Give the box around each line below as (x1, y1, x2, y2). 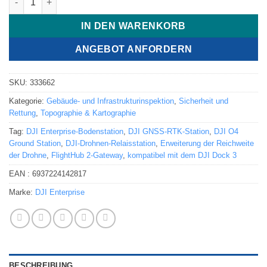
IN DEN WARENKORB (81, 20, 186, 31)
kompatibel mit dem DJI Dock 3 (128, 150, 237, 160)
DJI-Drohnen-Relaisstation (66, 138, 156, 148)
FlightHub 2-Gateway (51, 150, 123, 160)
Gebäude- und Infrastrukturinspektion (46, 96, 174, 105)
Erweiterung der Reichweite (160, 138, 254, 148)
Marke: (9, 187, 35, 197)
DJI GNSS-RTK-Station (128, 126, 209, 136)
